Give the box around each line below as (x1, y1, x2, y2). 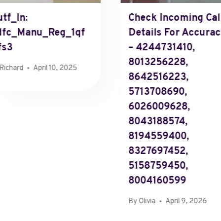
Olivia (139, 196, 156, 206)
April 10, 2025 (33, 63, 77, 73)
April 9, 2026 (165, 196, 207, 206)
